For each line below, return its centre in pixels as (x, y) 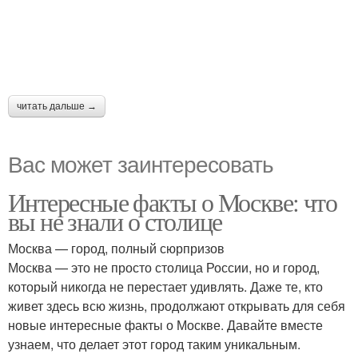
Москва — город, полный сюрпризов (116, 248)
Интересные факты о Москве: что (172, 202)
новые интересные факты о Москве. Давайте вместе (165, 325)
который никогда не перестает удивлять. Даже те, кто (165, 286)
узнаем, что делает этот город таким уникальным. (154, 344)
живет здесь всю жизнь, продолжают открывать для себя (177, 306)
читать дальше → (57, 106)
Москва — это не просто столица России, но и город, (164, 267)
